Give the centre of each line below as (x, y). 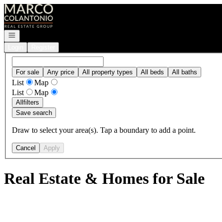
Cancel (26, 148)
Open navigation (31, 34)
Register (43, 47)
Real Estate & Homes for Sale (104, 179)
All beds (152, 72)
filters (31, 102)
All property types (108, 72)
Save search (34, 112)
